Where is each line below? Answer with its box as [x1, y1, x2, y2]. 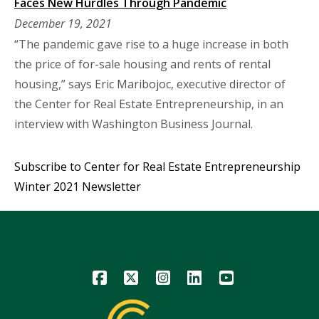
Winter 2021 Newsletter [14, 178, 141, 194]
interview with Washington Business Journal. [14, 115, 253, 132]
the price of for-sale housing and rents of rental [14, 56, 271, 72]
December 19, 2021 [14, 15, 112, 31]
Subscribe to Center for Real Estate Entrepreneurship [14, 158, 300, 174]
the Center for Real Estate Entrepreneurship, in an [14, 95, 283, 112]
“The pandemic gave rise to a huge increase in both [14, 36, 288, 52]
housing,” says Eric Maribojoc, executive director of [14, 75, 286, 92]
